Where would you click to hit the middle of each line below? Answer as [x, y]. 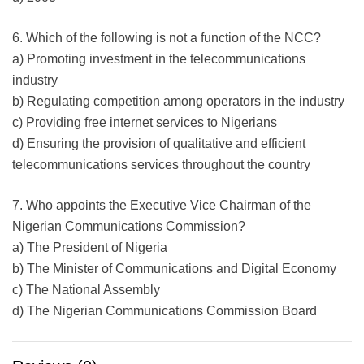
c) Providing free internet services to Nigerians [145, 122]
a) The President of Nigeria [90, 247]
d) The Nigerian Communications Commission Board [165, 310]
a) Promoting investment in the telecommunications [159, 58]
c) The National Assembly [86, 289]
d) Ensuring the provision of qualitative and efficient [159, 143]
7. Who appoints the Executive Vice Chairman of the [162, 205]
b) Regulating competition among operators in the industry [178, 101]
